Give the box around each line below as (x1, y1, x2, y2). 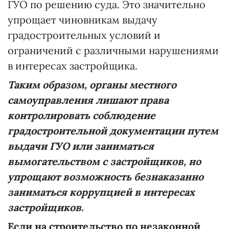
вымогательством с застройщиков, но (8, 155, 201, 168)
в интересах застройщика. (8, 59, 138, 73)
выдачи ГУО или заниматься (8, 140, 154, 153)
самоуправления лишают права (8, 94, 169, 107)
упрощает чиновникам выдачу (8, 13, 157, 27)
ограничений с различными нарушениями (8, 44, 219, 57)
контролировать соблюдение (8, 109, 155, 122)
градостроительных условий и (8, 29, 161, 42)
